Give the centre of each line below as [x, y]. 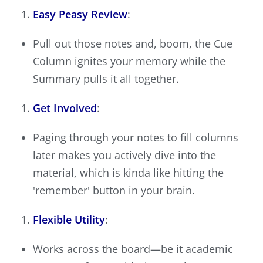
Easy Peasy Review [80, 14]
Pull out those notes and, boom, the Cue [133, 44]
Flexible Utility [69, 220]
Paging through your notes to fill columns [136, 138]
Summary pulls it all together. [106, 79]
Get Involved [65, 108]
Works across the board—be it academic [133, 249]
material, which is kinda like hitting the [128, 173]
